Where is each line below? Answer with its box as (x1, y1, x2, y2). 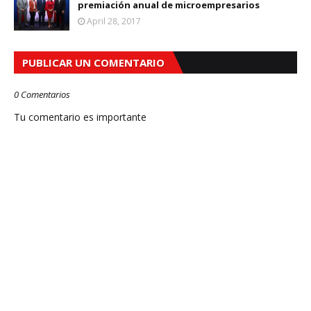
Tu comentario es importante (14, 110, 146, 124)
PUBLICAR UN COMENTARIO (22, 56, 165, 70)
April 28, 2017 (87, 15, 141, 28)
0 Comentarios (14, 88, 70, 101)
